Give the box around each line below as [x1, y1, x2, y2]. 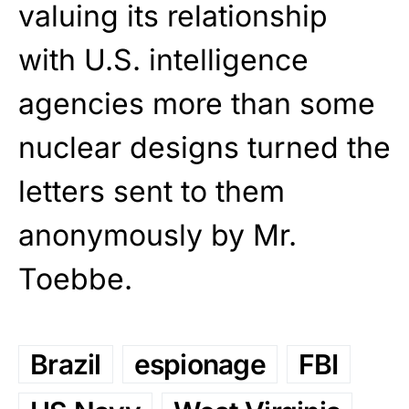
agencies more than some [18, 86, 375, 122]
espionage [133, 348, 266, 382]
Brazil [30, 348, 101, 382]
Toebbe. [18, 261, 132, 298]
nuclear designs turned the [18, 130, 391, 166]
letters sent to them [18, 173, 285, 210]
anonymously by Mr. [18, 217, 297, 254]
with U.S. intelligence [18, 42, 309, 79]
